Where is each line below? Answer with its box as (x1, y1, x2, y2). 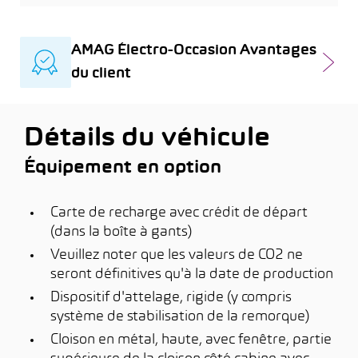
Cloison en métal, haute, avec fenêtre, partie (50, 333, 332, 347)
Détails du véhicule (24, 127, 270, 151)
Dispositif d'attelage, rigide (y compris (50, 291, 292, 304)
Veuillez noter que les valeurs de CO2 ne (50, 249, 303, 262)
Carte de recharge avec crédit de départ (50, 206, 308, 220)
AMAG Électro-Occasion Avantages (71, 44, 316, 58)
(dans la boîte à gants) (50, 225, 192, 239)
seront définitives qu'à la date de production (50, 268, 333, 281)
